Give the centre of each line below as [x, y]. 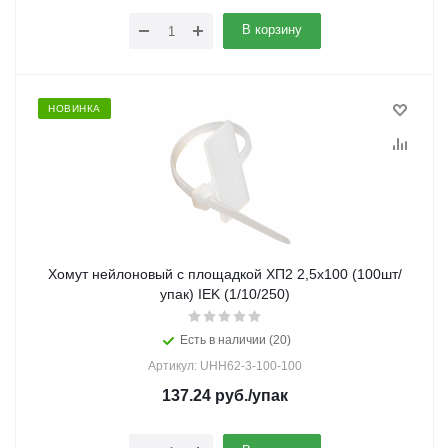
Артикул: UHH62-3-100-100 [225, 366]
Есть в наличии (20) [235, 340]
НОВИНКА [74, 108]
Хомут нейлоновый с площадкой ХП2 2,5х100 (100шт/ [225, 274]
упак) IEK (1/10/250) [225, 294]
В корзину [272, 29]
